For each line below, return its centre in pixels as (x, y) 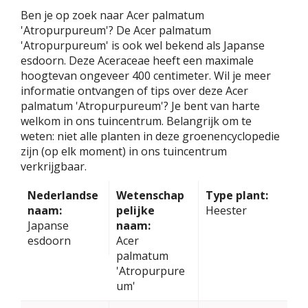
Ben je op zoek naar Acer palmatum (112, 15)
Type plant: (236, 195)
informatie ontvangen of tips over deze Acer (134, 90)
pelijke (136, 210)
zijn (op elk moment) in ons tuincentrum (124, 151)
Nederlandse (63, 195)
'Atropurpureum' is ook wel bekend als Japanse (143, 45)
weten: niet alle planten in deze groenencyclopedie (150, 136)
